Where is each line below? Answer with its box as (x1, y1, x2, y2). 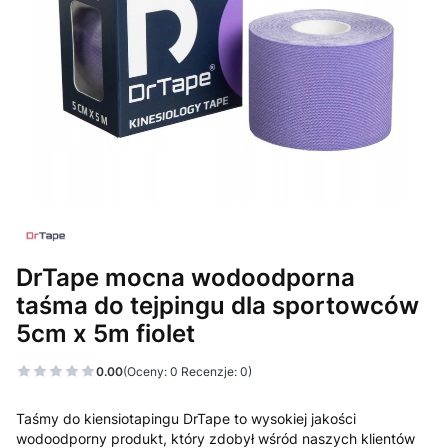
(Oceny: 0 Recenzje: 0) (123, 363, 252, 379)
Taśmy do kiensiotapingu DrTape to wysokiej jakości (16, 410, 356, 427)
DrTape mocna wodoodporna (16, 262, 355, 292)
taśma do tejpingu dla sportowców (16, 290, 419, 320)
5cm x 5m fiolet (16, 318, 195, 348)
